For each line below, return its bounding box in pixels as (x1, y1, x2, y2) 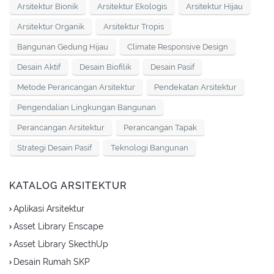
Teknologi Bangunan (111, 143, 188, 153)
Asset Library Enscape (13, 221, 103, 232)
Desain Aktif (17, 62, 61, 72)
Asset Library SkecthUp (13, 239, 108, 250)
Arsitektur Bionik (17, 2, 78, 12)
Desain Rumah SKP (13, 257, 90, 267)
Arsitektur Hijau (186, 2, 243, 12)
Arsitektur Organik (17, 22, 84, 32)
